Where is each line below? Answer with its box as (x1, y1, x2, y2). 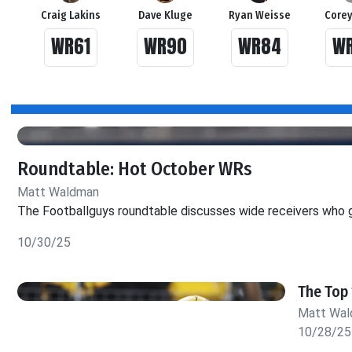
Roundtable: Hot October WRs (17, 157, 252, 180)
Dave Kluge (137, 8, 192, 22)
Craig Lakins (41, 8, 101, 22)
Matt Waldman (17, 184, 99, 200)
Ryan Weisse (228, 8, 291, 22)
